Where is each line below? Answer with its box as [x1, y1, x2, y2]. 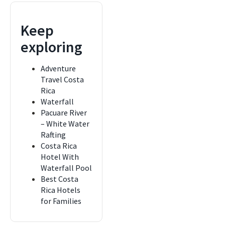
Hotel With [41, 152, 79, 162]
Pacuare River [41, 107, 87, 118]
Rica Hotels [41, 185, 80, 195]
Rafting [41, 130, 66, 140]
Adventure [41, 63, 76, 73]
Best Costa [41, 174, 78, 184]
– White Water [41, 119, 89, 129]
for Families [41, 196, 81, 206]
